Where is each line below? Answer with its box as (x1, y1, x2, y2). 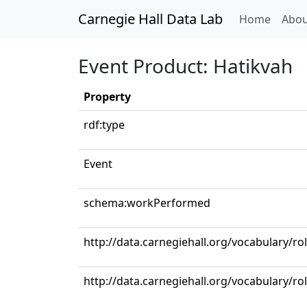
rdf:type (84, 117, 125, 132)
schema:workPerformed (84, 195, 210, 210)
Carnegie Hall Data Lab (78, 10, 223, 28)
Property (84, 89, 131, 104)
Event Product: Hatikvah (78, 53, 293, 79)
